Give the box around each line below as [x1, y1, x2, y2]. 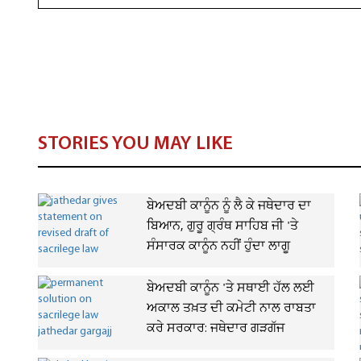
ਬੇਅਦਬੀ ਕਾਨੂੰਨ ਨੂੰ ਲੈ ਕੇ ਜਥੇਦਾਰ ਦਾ [147, 197, 311, 215]
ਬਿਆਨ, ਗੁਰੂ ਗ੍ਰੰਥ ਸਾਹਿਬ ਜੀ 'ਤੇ [147, 218, 298, 235]
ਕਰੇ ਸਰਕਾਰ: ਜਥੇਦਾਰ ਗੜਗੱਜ [147, 320, 284, 338]
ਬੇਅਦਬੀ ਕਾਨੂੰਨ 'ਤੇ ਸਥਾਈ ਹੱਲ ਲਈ [147, 280, 314, 297]
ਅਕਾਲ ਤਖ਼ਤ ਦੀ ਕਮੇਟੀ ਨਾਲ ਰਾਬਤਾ [147, 300, 316, 317]
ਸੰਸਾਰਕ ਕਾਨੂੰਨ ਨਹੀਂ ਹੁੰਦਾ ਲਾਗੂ [147, 238, 290, 255]
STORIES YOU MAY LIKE [38, 135, 233, 154]
